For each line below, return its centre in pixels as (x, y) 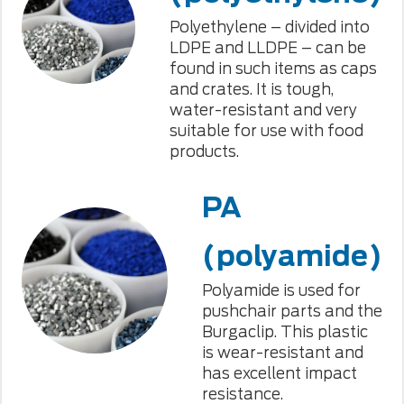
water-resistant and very (263, 110)
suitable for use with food (266, 131)
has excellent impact (279, 374)
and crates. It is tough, (251, 90)
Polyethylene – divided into (269, 28)
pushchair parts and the (292, 312)
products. (204, 152)
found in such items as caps (273, 69)
